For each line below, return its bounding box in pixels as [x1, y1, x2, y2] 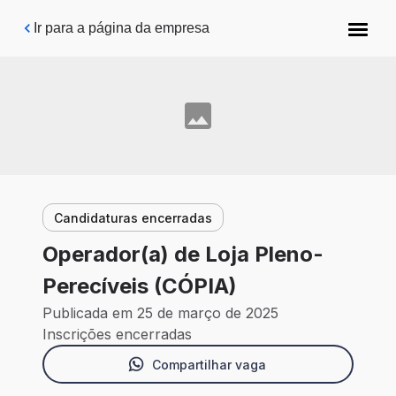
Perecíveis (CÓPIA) [42, 273, 237, 300]
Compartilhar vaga [151, 356, 266, 372]
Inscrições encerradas [42, 325, 192, 344]
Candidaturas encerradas [54, 209, 212, 225]
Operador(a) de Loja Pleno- [42, 241, 324, 268]
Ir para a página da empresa [34, 20, 209, 35]
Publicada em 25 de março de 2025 [42, 304, 278, 323]
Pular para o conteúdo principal [27, 14, 224, 29]
